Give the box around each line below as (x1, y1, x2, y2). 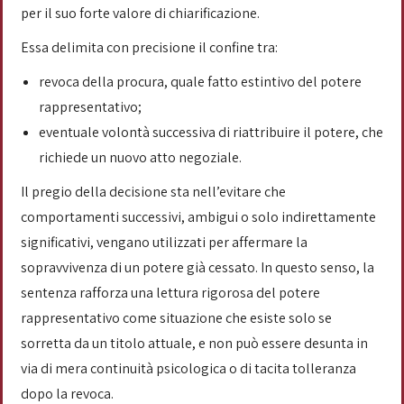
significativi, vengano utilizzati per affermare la (21, 233, 308, 252)
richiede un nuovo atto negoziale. (39, 148, 244, 167)
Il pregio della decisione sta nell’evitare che (21, 182, 286, 201)
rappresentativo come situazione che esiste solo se (21, 308, 332, 327)
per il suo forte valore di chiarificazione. (21, 4, 262, 23)
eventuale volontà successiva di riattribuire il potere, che (39, 123, 383, 142)
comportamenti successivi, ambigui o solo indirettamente (21, 207, 376, 226)
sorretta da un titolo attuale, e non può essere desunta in (21, 334, 368, 353)
